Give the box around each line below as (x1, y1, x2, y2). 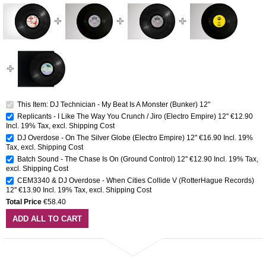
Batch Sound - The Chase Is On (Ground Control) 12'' (17, 154, 188, 163)
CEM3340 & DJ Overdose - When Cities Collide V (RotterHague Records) (17, 176, 254, 185)
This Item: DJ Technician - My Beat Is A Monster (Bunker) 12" (15, 100, 210, 109)
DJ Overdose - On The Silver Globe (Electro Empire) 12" (17, 133, 197, 142)
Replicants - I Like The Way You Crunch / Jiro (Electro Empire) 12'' (17, 112, 229, 121)
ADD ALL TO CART (12, 214, 82, 223)
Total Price (6, 197, 42, 206)
